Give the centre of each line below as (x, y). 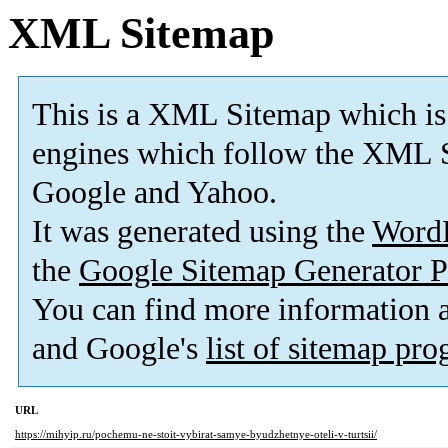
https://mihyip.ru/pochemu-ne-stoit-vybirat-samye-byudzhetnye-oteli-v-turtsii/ (196, 434)
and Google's (119, 349)
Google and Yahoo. (154, 193)
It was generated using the (202, 232)
